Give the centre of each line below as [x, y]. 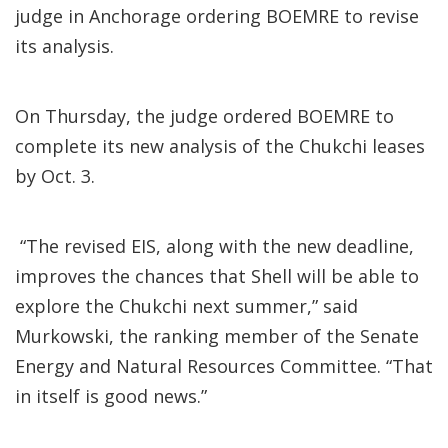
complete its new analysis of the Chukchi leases [220, 146]
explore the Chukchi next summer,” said [186, 306]
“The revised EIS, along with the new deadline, [214, 246]
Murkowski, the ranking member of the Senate [217, 336]
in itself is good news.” [111, 396]
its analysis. [69, 46]
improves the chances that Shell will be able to [217, 276]
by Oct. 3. [55, 176]
